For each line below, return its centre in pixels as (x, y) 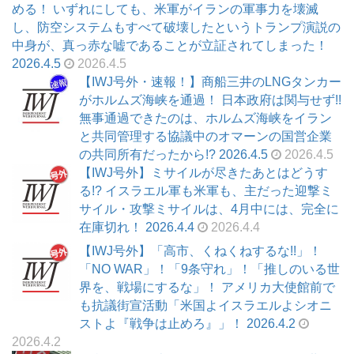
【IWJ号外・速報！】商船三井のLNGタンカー (210, 82)
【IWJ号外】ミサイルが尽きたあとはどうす (203, 173)
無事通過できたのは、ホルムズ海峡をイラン (205, 119)
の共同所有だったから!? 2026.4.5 (173, 155)
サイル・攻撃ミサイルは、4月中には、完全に (209, 209)
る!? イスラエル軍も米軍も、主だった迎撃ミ (206, 191)
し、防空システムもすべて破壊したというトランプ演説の (176, 28)
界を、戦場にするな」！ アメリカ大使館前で (207, 287)
